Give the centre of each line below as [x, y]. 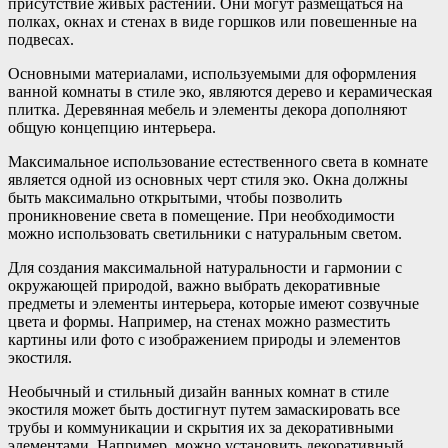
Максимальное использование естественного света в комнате [218, 161]
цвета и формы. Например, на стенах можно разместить [199, 321]
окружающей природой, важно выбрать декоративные [194, 285]
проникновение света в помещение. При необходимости [201, 215]
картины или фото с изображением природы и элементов [204, 339]
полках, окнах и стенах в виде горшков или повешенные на [212, 21]
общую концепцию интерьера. [112, 127]
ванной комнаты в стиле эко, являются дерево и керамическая [220, 91]
